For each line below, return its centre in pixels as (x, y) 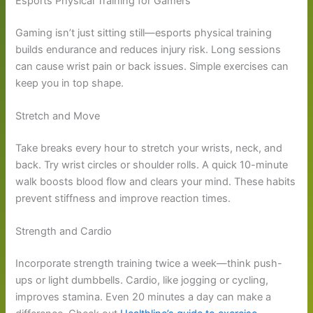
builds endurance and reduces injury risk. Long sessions (148, 49)
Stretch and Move (58, 116)
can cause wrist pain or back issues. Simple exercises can (152, 66)
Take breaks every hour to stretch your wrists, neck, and (149, 148)
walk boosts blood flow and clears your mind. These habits (156, 182)
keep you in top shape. (70, 83)
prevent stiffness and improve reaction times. (123, 199)
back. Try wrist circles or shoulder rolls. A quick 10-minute (152, 165)
